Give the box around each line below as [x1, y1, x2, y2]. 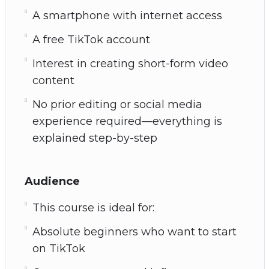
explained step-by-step [32, 131, 157, 145]
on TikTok [32, 242, 85, 255]
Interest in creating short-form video [32, 57, 228, 70]
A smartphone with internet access [32, 9, 222, 22]
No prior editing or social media [32, 98, 202, 111]
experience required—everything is [32, 115, 222, 128]
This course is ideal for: [32, 201, 154, 214]
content [32, 74, 74, 87]
